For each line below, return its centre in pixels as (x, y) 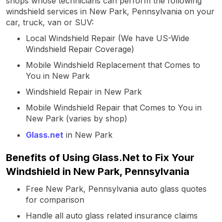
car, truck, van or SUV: (50, 22)
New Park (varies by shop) (77, 118)
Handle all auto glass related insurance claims (112, 215)
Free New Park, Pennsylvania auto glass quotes (116, 189)
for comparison (55, 199)
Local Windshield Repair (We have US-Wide (108, 38)
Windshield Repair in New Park (84, 91)
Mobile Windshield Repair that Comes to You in (114, 107)
